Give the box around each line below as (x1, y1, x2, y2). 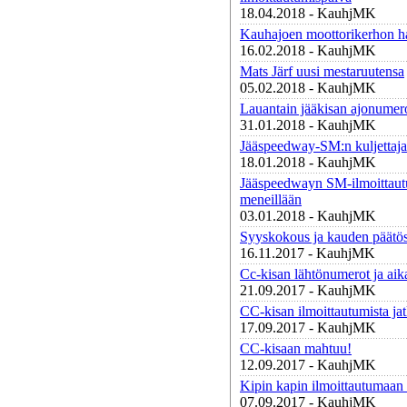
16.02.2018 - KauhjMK (240, 43, 376, 58)
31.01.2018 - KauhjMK (240, 117, 376, 133)
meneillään (240, 192, 302, 207)
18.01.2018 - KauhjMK (240, 154, 376, 170)
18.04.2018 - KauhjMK (240, 5, 376, 21)
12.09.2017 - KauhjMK (240, 357, 376, 372)
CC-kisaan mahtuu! (240, 341, 352, 356)
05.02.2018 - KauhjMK (240, 80, 376, 95)
